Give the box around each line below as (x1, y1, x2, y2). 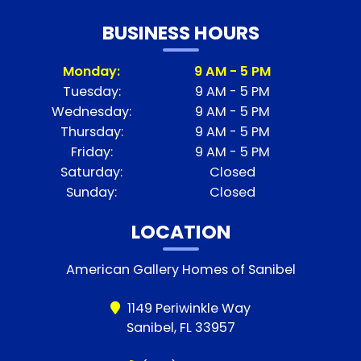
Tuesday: (62, 81, 121, 101)
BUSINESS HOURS (102, 19, 259, 47)
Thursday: (60, 122, 123, 141)
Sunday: (66, 182, 118, 201)
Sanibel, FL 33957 (126, 318, 235, 338)
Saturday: (60, 162, 123, 181)
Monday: (63, 61, 121, 81)
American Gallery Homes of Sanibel (65, 260, 296, 280)
